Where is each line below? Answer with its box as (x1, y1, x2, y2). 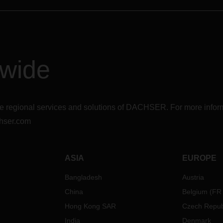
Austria (182, 173, 204, 181)
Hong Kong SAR (65, 202, 116, 210)
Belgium (182, 188, 208, 196)
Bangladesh (65, 173, 103, 181)
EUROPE (182, 154, 217, 162)
